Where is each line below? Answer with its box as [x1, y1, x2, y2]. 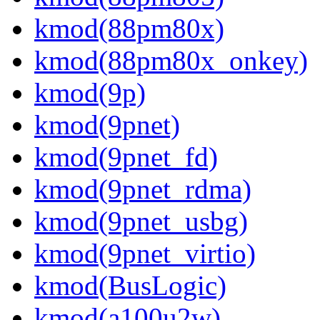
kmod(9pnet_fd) [34, 141, 218, 173]
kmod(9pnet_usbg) [34, 206, 248, 237]
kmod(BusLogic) [34, 270, 226, 301]
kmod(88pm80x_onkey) [34, 45, 308, 76]
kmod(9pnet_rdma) [34, 174, 251, 205]
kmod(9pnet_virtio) [34, 238, 256, 269]
